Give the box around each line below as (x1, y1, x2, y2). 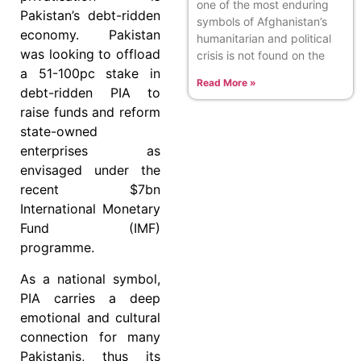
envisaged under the (20, 162, 160, 179)
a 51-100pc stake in (20, 65, 160, 82)
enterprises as (20, 143, 160, 160)
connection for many (20, 328, 160, 345)
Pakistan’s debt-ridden (20, 7, 160, 24)
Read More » (197, 76, 256, 89)
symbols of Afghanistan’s (197, 14, 327, 28)
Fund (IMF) (20, 220, 160, 237)
